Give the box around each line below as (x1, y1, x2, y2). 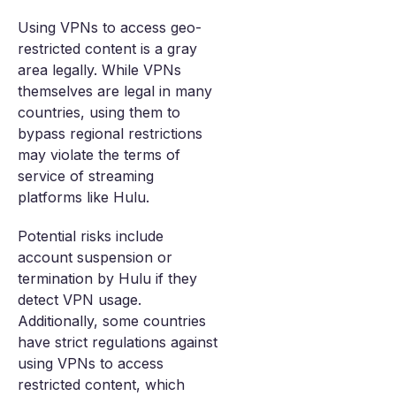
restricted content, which (18, 376, 185, 393)
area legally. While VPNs (18, 61, 181, 79)
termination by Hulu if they (18, 270, 197, 287)
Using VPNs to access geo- (18, 19, 202, 36)
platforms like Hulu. (18, 188, 149, 206)
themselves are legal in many (18, 82, 212, 100)
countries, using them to (18, 103, 180, 121)
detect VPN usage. (18, 291, 141, 308)
